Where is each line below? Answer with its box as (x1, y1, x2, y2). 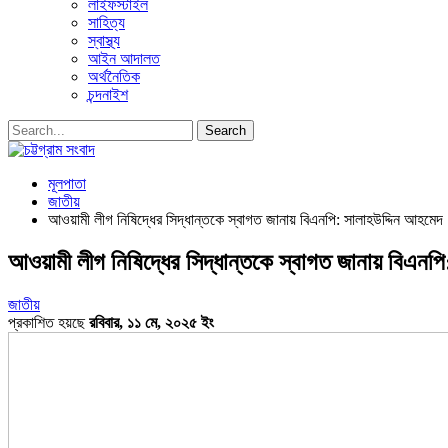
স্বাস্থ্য (88, 32, 120, 49)
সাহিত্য (88, 14, 125, 31)
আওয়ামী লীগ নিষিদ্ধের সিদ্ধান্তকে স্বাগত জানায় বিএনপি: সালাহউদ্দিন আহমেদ (48, 211, 443, 228)
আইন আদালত (88, 50, 160, 67)
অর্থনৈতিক (88, 68, 140, 85)
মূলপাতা (48, 175, 86, 192)
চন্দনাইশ (88, 86, 128, 103)
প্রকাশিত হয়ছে (8, 313, 89, 331)
